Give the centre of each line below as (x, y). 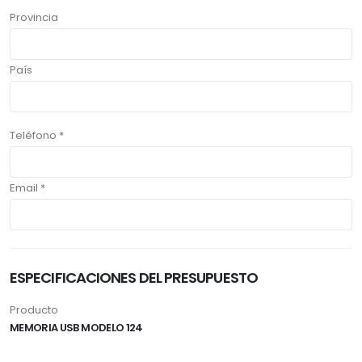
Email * (27, 188)
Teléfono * (37, 136)
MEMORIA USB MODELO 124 (76, 328)
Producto (34, 310)
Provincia (34, 18)
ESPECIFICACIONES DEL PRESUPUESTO (134, 278)
